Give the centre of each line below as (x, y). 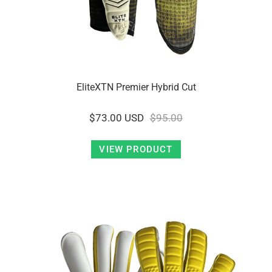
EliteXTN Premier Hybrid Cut (136, 87)
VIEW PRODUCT (136, 149)
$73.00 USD (117, 118)
